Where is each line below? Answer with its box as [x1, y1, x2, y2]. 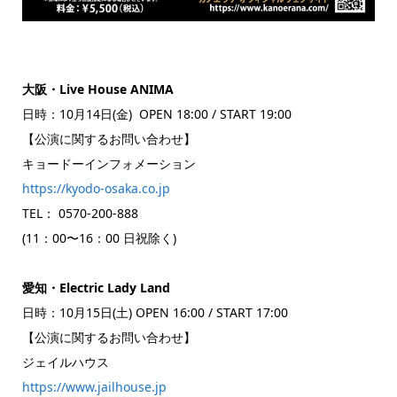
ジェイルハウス [21, 353, 109, 370]
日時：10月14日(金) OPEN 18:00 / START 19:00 [21, 105, 292, 122]
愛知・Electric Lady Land [21, 278, 170, 296]
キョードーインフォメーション [21, 154, 196, 172]
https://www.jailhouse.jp [21, 378, 167, 395]
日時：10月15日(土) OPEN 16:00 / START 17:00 [21, 303, 288, 321]
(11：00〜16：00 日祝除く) [21, 229, 176, 246]
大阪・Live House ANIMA [21, 80, 174, 97]
